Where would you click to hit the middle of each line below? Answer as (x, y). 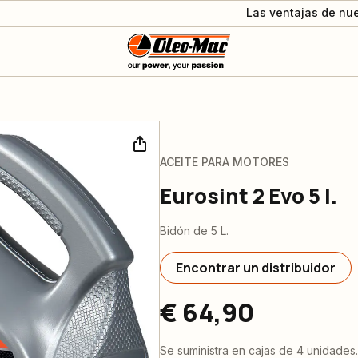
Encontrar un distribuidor (256, 268)
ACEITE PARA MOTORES (225, 162)
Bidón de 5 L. (194, 231)
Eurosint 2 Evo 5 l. (249, 196)
